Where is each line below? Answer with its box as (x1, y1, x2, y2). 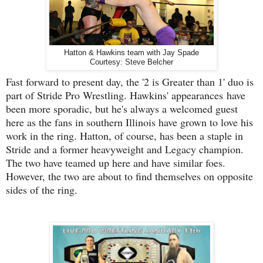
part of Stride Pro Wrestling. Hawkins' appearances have (6, 87, 245, 102)
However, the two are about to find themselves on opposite (6, 168, 253, 183)
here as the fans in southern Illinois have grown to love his (6, 114, 253, 129)
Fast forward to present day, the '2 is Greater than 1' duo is (6, 74, 254, 89)
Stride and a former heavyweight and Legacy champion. (6, 141, 244, 156)
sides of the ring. (6, 182, 77, 197)
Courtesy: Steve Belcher (90, 58, 173, 67)
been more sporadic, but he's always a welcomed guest (6, 101, 238, 116)
